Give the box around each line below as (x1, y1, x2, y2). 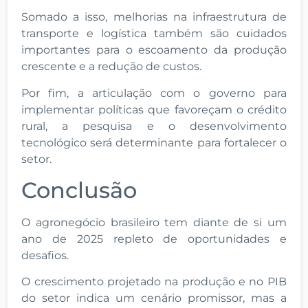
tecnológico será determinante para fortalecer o (21, 135, 287, 149)
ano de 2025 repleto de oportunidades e (21, 232, 287, 245)
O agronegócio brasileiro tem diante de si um (21, 215, 287, 229)
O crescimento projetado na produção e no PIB (21, 275, 287, 289)
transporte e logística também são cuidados (21, 27, 287, 41)
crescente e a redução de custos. (21, 60, 205, 74)
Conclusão (21, 176, 137, 203)
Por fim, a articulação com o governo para (21, 86, 287, 100)
